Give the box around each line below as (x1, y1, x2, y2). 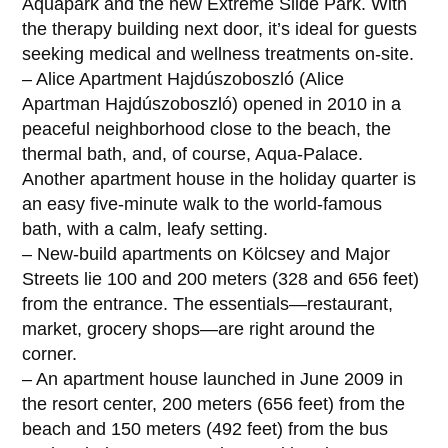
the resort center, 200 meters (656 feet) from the (22, 393, 406, 414)
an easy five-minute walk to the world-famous (22, 193, 383, 214)
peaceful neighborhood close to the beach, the (22, 118, 392, 139)
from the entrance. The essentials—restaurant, (22, 293, 394, 314)
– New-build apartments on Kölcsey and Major (22, 243, 391, 264)
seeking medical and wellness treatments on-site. (22, 43, 415, 64)
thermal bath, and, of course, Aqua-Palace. (22, 143, 364, 164)
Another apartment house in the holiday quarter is (22, 168, 417, 189)
